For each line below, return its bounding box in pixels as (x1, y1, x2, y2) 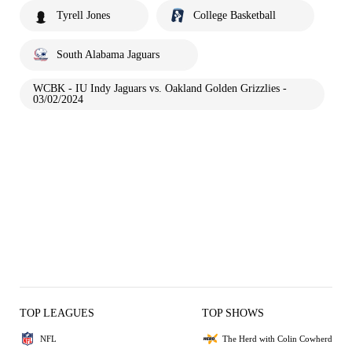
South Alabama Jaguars (57, 49, 159, 61)
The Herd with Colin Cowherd (222, 333, 332, 343)
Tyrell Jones (57, 9, 110, 22)
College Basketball (193, 9, 276, 22)
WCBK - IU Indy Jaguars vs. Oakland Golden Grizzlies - (33, 82, 287, 95)
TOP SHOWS (202, 307, 264, 320)
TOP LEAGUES (20, 307, 94, 320)
